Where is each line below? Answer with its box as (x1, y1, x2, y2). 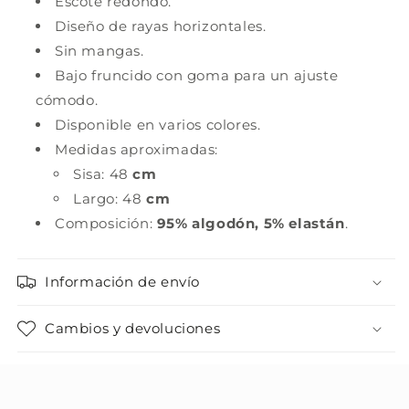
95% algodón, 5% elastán (156, 215, 345, 233)
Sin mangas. (55, 42, 144, 60)
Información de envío (45, 273, 200, 291)
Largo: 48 (73, 190, 142, 208)
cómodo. (36, 91, 99, 110)
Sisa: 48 (73, 165, 129, 184)
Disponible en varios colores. (55, 116, 261, 134)
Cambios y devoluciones (45, 320, 221, 338)
